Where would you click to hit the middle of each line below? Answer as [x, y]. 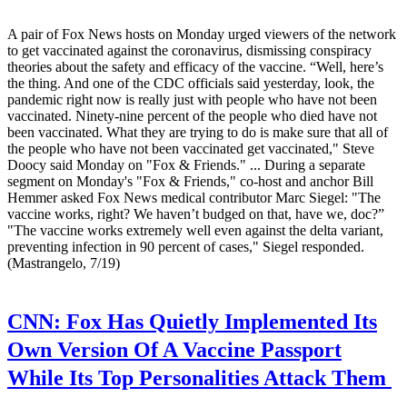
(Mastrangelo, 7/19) [64, 263]
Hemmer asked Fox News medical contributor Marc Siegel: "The [194, 198]
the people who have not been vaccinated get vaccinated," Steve [191, 149]
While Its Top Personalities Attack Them [199, 378]
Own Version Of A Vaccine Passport [174, 350]
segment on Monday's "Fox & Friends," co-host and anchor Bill [190, 182]
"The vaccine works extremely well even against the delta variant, [195, 231]
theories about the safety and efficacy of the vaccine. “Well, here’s [195, 67]
